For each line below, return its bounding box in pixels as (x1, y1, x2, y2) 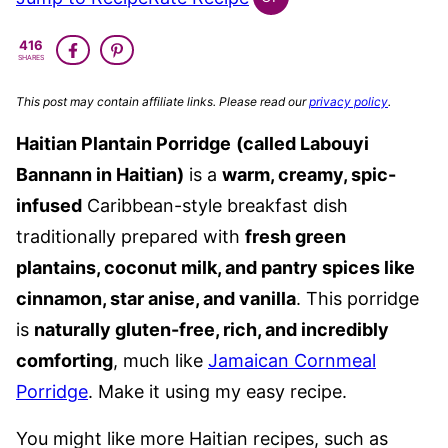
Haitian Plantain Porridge (16, 133, 231, 154)
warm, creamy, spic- (222, 164, 396, 185)
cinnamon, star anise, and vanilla (16, 288, 296, 309)
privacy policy (309, 94, 388, 109)
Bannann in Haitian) (16, 164, 184, 185)
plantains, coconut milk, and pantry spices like (16, 257, 415, 278)
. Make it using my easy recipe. (88, 381, 347, 402)
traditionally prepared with (16, 226, 245, 247)
